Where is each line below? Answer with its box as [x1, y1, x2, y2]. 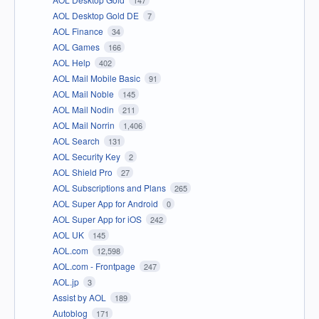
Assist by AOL [53, 291, 108, 303]
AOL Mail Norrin [53, 118, 117, 131]
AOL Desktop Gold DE [53, 9, 141, 21]
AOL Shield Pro [53, 165, 115, 178]
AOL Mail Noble [53, 87, 116, 100]
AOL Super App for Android [53, 197, 160, 209]
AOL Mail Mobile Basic [53, 71, 142, 84]
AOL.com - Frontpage [53, 259, 137, 272]
